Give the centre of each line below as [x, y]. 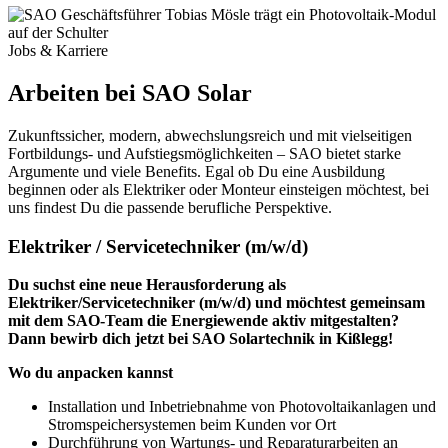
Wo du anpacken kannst [90, 373]
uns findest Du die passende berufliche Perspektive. [170, 207]
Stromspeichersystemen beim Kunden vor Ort [192, 425]
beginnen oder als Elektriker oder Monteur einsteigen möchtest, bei [218, 189]
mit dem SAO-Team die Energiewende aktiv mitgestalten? [203, 321]
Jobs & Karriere [58, 50]
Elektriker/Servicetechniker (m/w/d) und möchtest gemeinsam [216, 303]
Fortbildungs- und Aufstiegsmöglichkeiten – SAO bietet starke [204, 153]
